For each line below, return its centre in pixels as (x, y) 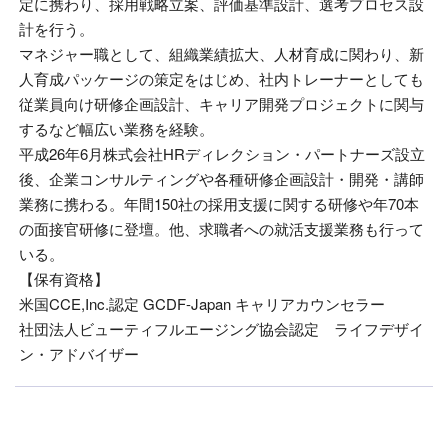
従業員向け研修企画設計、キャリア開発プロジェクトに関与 (221, 103)
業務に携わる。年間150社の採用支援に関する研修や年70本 (219, 203)
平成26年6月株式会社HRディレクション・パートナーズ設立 (222, 153)
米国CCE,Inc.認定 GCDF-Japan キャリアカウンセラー (202, 303)
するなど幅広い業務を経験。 (116, 128)
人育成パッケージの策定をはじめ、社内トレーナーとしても (221, 78)
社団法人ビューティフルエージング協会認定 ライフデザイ (221, 328)
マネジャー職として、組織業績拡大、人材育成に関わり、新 (221, 53)
